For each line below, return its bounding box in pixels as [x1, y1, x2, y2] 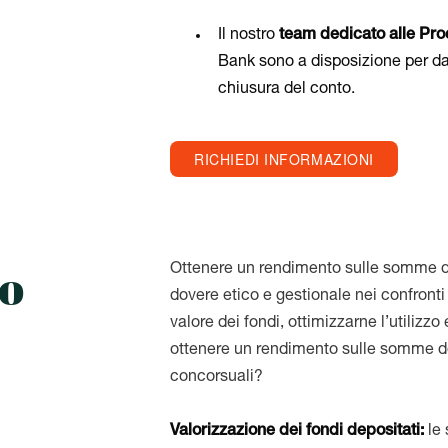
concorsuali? [170, 370, 264, 386]
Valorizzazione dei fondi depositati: [170, 424, 429, 440]
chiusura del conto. [218, 82, 356, 98]
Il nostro [218, 28, 280, 44]
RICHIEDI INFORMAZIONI [194, 149, 374, 169]
